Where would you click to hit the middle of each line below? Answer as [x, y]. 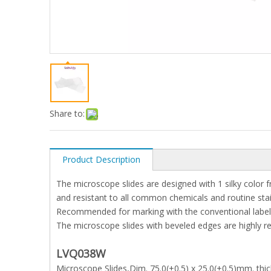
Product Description [101, 159]
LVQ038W [83, 253]
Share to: [67, 113]
